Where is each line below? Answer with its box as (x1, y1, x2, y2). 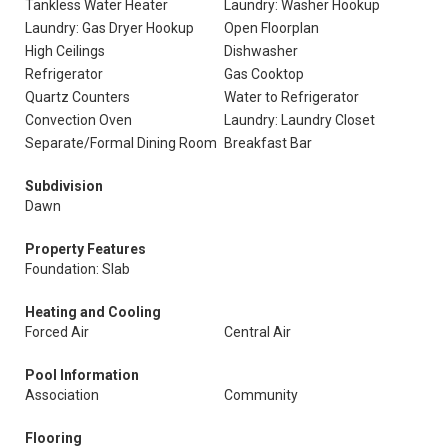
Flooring (25, 430, 82, 446)
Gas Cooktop (224, 66, 304, 82)
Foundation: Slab (25, 261, 130, 277)
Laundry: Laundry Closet (224, 112, 375, 128)
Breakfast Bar (224, 135, 312, 151)
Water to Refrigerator (224, 89, 359, 105)
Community (224, 387, 298, 403)
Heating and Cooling (25, 304, 161, 320)
